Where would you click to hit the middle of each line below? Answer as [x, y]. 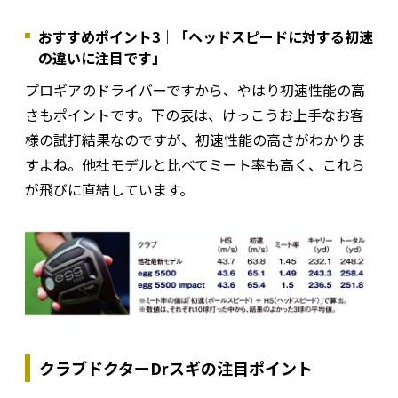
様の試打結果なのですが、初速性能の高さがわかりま [195, 139]
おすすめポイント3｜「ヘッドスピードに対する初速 [206, 36]
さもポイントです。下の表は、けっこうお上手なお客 [195, 114]
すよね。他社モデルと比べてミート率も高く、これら [195, 164]
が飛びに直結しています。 [109, 189]
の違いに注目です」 [102, 57]
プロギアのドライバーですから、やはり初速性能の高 [195, 89]
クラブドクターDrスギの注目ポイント [176, 367]
